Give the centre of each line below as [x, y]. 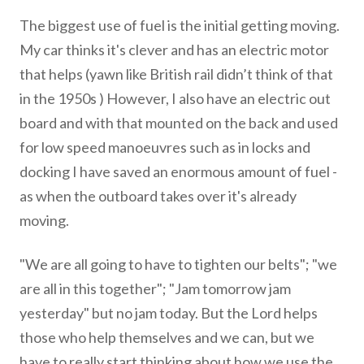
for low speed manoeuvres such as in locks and [165, 147]
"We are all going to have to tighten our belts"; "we [178, 264]
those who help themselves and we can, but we [167, 337]
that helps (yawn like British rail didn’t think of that [176, 74]
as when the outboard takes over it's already [158, 196]
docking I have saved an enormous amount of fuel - [178, 171]
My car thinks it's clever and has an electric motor [174, 50]
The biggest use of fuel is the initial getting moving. [180, 25]
